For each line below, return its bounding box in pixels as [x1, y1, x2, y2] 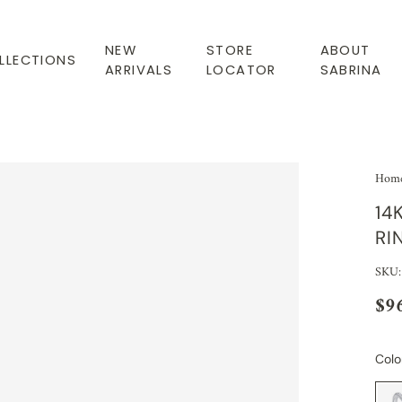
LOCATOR [206, 60, 276, 79]
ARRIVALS [105, 60, 173, 79]
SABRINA [319, 60, 382, 79]
